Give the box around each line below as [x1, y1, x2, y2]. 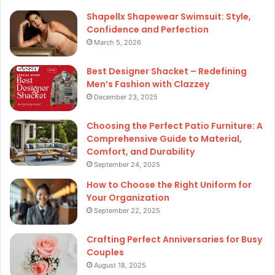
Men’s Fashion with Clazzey [87, 78, 209, 91]
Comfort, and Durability [87, 145, 195, 158]
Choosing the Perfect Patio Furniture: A [87, 120, 263, 133]
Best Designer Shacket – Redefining [87, 65, 247, 78]
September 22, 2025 [94, 206, 160, 215]
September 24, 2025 [94, 160, 160, 169]
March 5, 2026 [94, 38, 141, 47]
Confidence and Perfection [87, 23, 209, 36]
